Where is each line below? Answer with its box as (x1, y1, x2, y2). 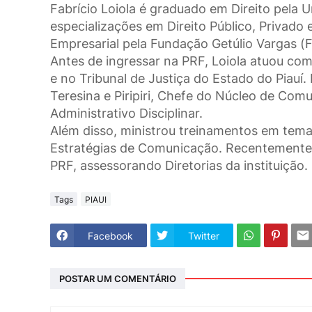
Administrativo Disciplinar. (50, 106, 203, 121)
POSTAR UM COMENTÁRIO (59, 272, 176, 284)
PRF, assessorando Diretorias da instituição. (50, 158, 308, 173)
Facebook (88, 229, 133, 242)
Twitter (188, 229, 219, 242)
